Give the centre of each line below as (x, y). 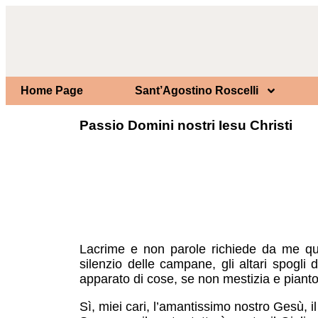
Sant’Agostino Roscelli (196, 91)
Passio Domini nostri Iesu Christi (186, 125)
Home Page (52, 91)
